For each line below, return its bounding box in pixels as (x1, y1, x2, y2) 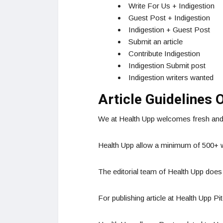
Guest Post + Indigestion (128, 13, 210, 22)
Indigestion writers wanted (128, 73, 214, 82)
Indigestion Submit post (128, 61, 206, 70)
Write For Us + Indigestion (128, 1, 215, 10)
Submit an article (128, 37, 183, 46)
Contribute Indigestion (128, 49, 200, 58)
